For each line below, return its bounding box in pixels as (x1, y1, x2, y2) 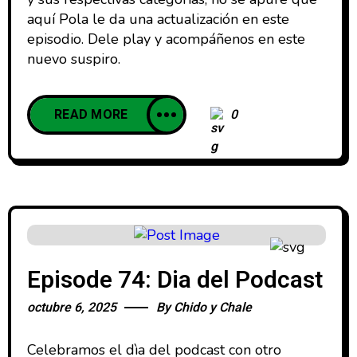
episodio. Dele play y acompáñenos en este (27, 29, 305, 49)
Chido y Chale (174, 297, 252, 317)
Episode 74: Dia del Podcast (27, 262, 323, 298)
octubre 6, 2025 (27, 297, 116, 317)
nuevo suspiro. (27, 49, 120, 69)
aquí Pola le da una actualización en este (27, 9, 289, 29)
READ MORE (54, 104, 128, 124)
